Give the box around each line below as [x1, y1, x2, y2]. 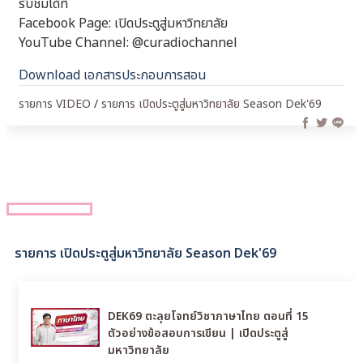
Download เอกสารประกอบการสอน [19, 66, 207, 85]
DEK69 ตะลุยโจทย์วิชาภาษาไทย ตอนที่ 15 [108, 308, 309, 326]
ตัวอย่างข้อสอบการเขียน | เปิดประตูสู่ [108, 325, 288, 343]
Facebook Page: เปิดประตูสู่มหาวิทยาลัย [19, 14, 228, 33]
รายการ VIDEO [19, 96, 91, 113]
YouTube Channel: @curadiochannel [19, 33, 237, 53]
